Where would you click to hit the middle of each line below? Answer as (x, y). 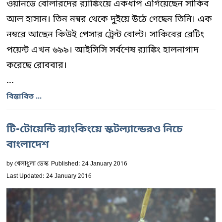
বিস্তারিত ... (24, 97)
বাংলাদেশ (28, 145)
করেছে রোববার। (37, 65)
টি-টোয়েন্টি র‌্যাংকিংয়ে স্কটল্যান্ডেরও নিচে (94, 130)
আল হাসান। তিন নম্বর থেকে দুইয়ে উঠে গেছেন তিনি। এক (109, 19)
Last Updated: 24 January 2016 (49, 176)
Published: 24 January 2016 (89, 164)
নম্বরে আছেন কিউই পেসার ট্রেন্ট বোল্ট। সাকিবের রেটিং (105, 35)
